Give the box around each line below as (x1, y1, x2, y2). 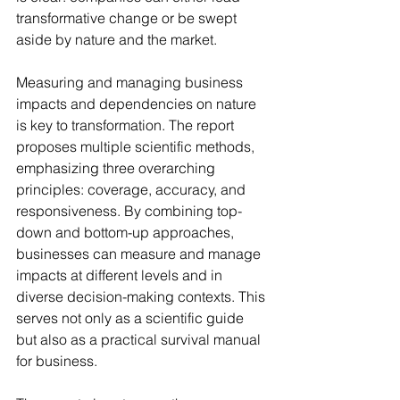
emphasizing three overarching (16, 158, 219, 177)
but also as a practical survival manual (16, 329, 264, 348)
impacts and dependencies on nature (16, 94, 260, 112)
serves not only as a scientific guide (16, 308, 247, 327)
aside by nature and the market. (16, 29, 217, 48)
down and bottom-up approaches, (16, 222, 237, 241)
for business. (16, 351, 97, 370)
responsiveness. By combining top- (16, 201, 242, 220)
